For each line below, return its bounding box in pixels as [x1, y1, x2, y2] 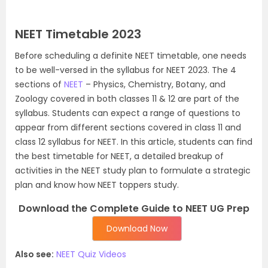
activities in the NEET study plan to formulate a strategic [15, 165, 251, 176]
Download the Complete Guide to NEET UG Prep [19, 202, 249, 215]
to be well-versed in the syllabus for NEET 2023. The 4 [15, 64, 236, 76]
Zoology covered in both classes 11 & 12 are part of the [15, 93, 239, 105]
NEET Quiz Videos [56, 248, 126, 260]
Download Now [106, 223, 167, 234]
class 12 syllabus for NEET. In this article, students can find [15, 136, 252, 148]
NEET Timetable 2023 [15, 26, 141, 42]
